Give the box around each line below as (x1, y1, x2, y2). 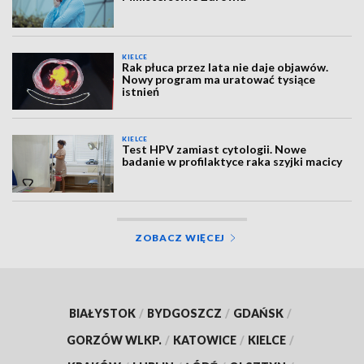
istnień (122, 84, 160, 98)
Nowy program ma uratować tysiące (122, 71, 316, 86)
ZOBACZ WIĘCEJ (134, 231, 226, 244)
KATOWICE (173, 332, 236, 347)
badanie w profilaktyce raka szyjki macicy (122, 154, 343, 169)
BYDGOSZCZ (147, 305, 222, 320)
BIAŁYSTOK (69, 305, 136, 320)
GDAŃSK (233, 305, 284, 320)
